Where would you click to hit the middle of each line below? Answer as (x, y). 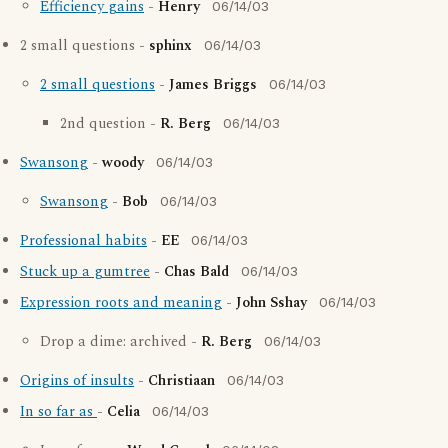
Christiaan (181, 381)
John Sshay (271, 303)
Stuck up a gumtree (85, 272)
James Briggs (213, 85)
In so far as (58, 412)
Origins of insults (77, 381)
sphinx (170, 46)
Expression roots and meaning (121, 303)
